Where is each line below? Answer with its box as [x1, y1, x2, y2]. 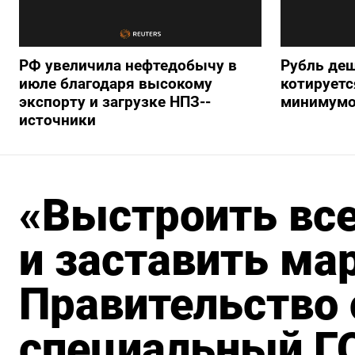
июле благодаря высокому [19, 74, 212, 93]
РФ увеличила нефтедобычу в [19, 55, 237, 74]
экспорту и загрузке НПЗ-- [19, 92, 211, 111]
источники [19, 110, 96, 129]
